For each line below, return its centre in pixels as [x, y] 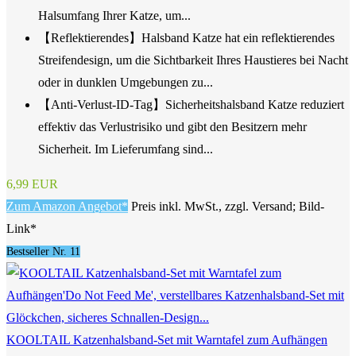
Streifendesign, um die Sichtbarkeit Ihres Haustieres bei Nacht [193, 60]
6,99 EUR [32, 184]
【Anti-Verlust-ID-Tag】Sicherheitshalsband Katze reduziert [191, 104]
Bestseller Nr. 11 [43, 251]
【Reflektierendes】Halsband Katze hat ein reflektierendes [186, 37]
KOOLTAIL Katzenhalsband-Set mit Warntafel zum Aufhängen [167, 339]
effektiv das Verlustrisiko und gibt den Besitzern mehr [172, 126]
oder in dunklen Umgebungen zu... [126, 82]
